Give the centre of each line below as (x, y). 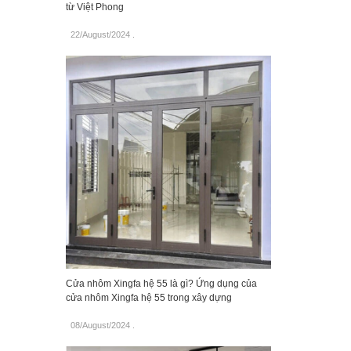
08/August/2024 (100, 326)
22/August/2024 (100, 34)
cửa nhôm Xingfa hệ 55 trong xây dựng (148, 298)
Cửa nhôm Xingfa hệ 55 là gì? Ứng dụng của (161, 284)
